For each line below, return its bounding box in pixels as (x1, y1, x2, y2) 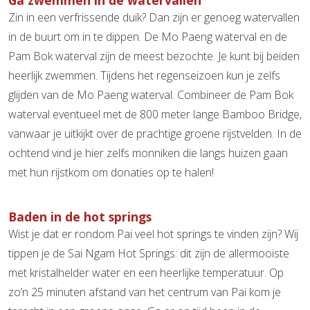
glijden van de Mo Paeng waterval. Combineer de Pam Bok (8, 86, 293, 102)
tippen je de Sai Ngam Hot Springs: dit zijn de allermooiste (8, 245, 289, 261)
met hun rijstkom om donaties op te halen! (8, 164, 214, 180)
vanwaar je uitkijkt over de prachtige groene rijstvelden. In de (8, 125, 302, 141)
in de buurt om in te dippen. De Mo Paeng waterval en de (8, 28, 287, 44)
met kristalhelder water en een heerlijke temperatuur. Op (8, 264, 284, 280)
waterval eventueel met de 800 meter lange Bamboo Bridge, (8, 106, 302, 122)
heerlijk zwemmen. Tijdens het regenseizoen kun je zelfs (8, 67, 280, 83)
